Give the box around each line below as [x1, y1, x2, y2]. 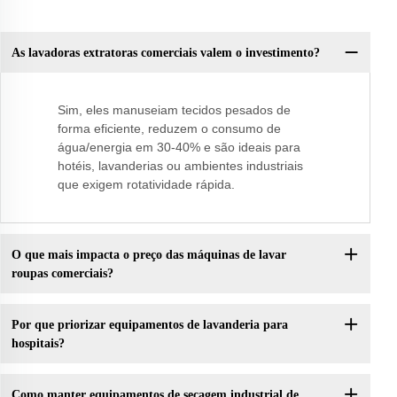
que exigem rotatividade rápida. [58, 177, 235, 192]
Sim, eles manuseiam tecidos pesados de [58, 103, 291, 118]
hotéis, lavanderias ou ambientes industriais [58, 159, 303, 174]
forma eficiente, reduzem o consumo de [58, 121, 281, 136]
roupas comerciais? [11, 266, 113, 280]
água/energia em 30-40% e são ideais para [58, 140, 300, 155]
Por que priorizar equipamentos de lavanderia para [11, 317, 288, 331]
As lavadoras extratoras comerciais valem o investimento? [11, 45, 320, 59]
